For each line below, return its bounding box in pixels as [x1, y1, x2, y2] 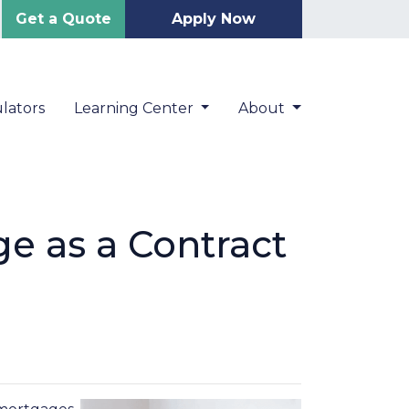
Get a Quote [16, 10, 111, 27]
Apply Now [172, 10, 256, 27]
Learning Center [73, 100, 197, 117]
